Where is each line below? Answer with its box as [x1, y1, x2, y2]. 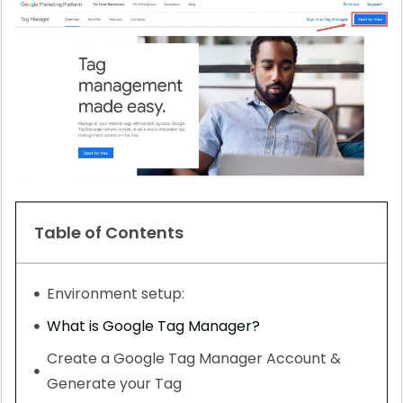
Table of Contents [34, 220, 184, 244]
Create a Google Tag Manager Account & [47, 347, 341, 369]
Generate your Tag [47, 372, 182, 394]
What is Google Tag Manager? [47, 315, 260, 336]
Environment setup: [47, 282, 184, 304]
